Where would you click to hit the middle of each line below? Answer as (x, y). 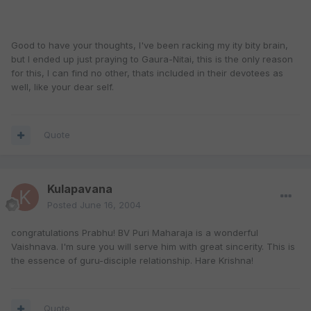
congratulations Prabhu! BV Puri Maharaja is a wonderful (135, 233)
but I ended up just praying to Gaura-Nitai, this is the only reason (152, 59)
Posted (64, 205)
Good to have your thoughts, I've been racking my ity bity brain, (150, 45)
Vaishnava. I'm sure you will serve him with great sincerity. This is (153, 247)
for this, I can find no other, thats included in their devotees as (147, 73)
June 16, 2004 (110, 205)
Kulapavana (80, 189)
